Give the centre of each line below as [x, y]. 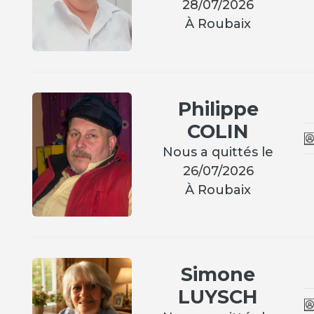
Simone [218, 275]
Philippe [218, 109]
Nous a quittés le [218, 152]
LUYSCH [218, 297]
